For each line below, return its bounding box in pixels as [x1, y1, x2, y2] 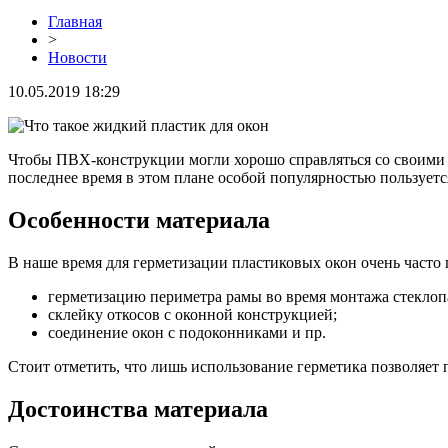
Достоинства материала [8, 395, 268, 422]
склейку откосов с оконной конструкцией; [48, 305, 337, 323]
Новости [48, 48, 107, 66]
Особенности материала [8, 206, 270, 233]
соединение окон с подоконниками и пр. [48, 323, 326, 341]
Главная [48, 12, 102, 30]
